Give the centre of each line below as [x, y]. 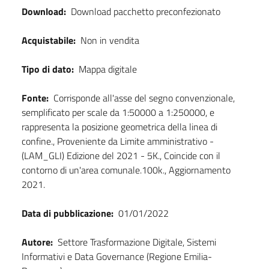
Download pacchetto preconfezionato [146, 12]
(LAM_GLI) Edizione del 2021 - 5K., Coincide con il [121, 156]
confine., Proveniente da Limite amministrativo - [118, 141]
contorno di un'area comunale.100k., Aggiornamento [126, 170]
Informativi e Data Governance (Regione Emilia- [117, 257]
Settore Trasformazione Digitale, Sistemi [137, 242]
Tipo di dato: [48, 69]
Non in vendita [110, 41]
